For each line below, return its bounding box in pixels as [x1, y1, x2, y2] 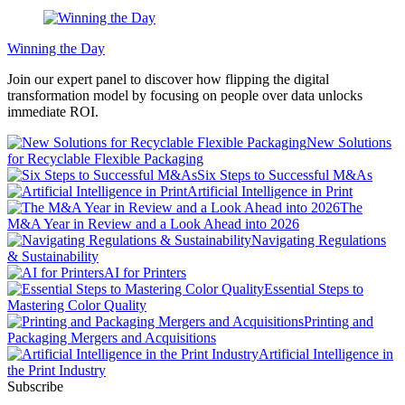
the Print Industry [7, 363, 106, 379]
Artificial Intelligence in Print [187, 184, 353, 200]
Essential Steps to [264, 281, 363, 297]
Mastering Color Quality [7, 297, 146, 314]
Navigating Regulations [251, 232, 386, 249]
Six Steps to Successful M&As [197, 167, 372, 184]
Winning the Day [7, 41, 105, 57]
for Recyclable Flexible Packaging [7, 151, 203, 167]
